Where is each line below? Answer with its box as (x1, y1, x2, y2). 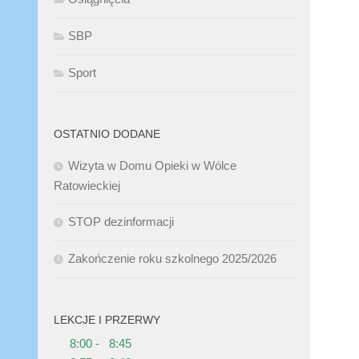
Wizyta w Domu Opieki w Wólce (68, 159, 236, 172)
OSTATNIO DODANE (54, 127, 160, 140)
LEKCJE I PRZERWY (54, 313, 160, 326)
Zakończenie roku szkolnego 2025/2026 (68, 252, 276, 265)
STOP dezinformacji (68, 215, 174, 228)
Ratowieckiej (54, 179, 120, 192)
